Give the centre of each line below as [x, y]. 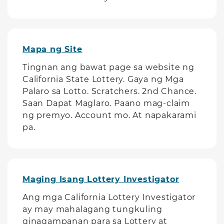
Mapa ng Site [52, 49]
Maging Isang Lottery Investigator [101, 179]
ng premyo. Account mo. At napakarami [109, 115]
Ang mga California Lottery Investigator [109, 197]
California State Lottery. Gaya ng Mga [103, 79]
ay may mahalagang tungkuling [92, 209]
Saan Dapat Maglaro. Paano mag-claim [106, 103]
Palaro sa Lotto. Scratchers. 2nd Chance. [109, 91]
